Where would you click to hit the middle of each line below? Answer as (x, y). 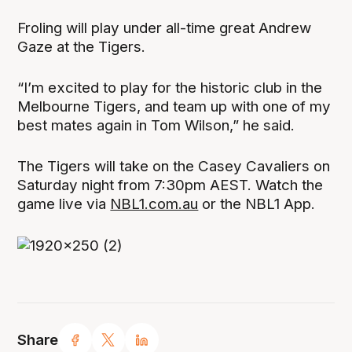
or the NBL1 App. (259, 204)
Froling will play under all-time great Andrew (165, 28)
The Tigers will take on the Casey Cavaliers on (174, 167)
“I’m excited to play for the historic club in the (170, 88)
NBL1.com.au (154, 204)
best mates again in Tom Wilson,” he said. (156, 126)
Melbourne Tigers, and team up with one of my (174, 107)
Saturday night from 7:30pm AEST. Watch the (170, 185)
